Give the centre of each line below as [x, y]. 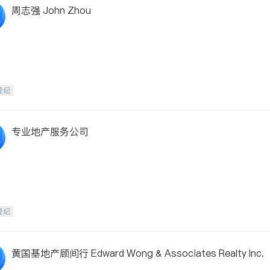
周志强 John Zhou [51, 10]
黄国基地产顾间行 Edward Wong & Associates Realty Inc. [138, 253]
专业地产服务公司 [50, 131]
